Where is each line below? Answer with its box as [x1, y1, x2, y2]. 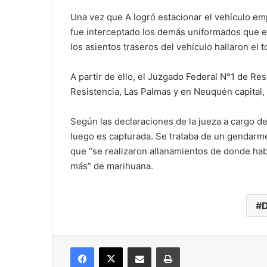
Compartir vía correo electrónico [151, 242, 193, 252]
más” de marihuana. [70, 160, 153, 172]
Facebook [94, 242, 130, 252]
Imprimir [179, 242, 209, 252]
